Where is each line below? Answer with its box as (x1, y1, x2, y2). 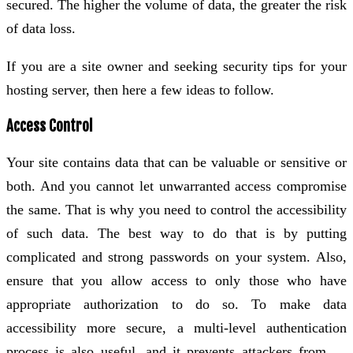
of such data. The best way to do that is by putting (6, 225, 347, 241)
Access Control (6, 116, 93, 136)
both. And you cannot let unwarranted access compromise (6, 177, 347, 194)
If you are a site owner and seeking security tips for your (6, 58, 347, 75)
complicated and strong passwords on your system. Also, (6, 248, 347, 265)
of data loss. (6, 20, 76, 37)
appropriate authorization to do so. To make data (6, 295, 347, 312)
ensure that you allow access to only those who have (6, 272, 347, 288)
